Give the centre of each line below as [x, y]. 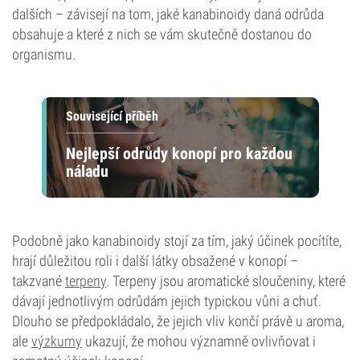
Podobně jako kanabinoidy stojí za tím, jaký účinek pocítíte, [177, 241]
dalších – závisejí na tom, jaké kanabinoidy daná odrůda [168, 14]
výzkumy [57, 341]
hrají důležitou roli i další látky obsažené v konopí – [155, 261]
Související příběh [112, 116]
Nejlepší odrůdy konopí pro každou [179, 153]
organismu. [44, 54]
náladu [87, 171]
